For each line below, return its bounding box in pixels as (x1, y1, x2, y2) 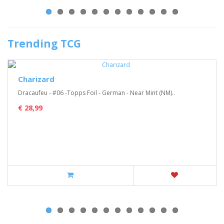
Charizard (18, 74, 54, 84)
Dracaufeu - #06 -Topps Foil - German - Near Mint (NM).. (18, 88, 175, 97)
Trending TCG (7, 36, 81, 50)
